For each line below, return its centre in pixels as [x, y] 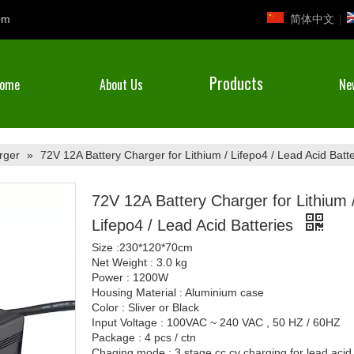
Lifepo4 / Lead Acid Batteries [195, 225]
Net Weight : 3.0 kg [141, 262]
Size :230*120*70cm [142, 247]
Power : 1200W [130, 277]
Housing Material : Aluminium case [178, 292]
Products [236, 83]
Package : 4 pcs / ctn [144, 337]
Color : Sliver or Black [145, 307]
